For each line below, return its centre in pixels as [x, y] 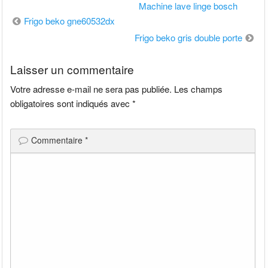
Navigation [35, 20]
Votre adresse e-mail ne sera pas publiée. [91, 89]
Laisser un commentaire [72, 69]
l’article [26, 53]
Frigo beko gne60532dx [70, 20]
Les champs [199, 89]
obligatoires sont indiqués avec [71, 103]
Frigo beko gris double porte [188, 37]
